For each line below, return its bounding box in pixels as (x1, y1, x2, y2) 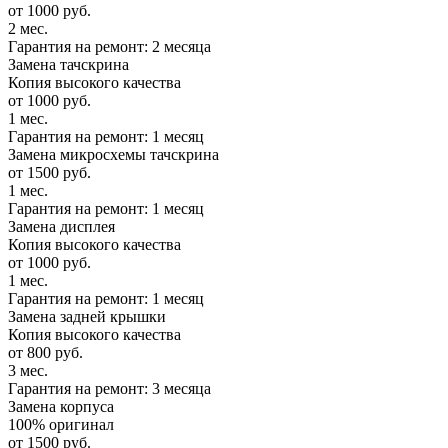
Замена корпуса (8, 398, 114, 416)
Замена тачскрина (8, 56, 129, 74)
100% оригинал (8, 416, 114, 434)
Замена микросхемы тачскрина (8, 146, 219, 164)
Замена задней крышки (8, 308, 166, 326)
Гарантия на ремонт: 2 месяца (8, 38, 211, 56)
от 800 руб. (8, 344, 83, 362)
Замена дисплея (8, 218, 115, 236)
